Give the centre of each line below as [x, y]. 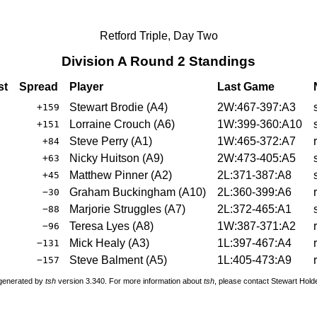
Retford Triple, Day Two [158, 36]
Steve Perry [99, 141]
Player [86, 86]
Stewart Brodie [106, 107]
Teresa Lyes [99, 226]
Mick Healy [97, 243]
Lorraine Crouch [110, 124]
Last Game [246, 86]
